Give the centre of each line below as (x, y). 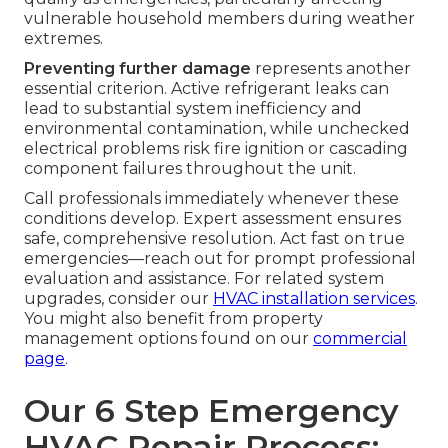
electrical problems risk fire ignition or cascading (216, 149)
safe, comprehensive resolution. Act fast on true (214, 239)
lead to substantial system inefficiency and (193, 109)
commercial (360, 339)
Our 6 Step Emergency (211, 411)
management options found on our (168, 339)
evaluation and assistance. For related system (204, 279)
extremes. (63, 39)
